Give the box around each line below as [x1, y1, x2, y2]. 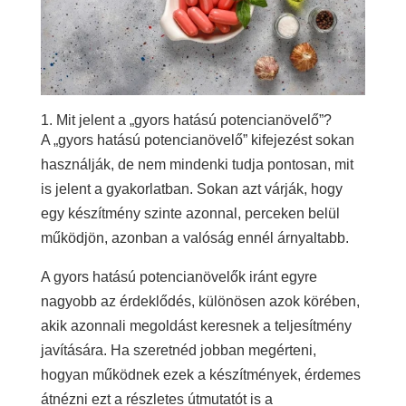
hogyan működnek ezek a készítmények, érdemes [40, 366, 361, 382]
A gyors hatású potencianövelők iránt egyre [40, 268, 317, 285]
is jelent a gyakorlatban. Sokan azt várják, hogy [40, 180, 343, 197]
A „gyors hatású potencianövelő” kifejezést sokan [40, 131, 354, 148]
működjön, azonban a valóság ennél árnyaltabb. [40, 229, 349, 246]
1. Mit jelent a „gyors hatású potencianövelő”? [40, 111, 332, 128]
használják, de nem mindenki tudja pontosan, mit [40, 156, 353, 172]
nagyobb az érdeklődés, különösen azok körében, [40, 293, 360, 309]
